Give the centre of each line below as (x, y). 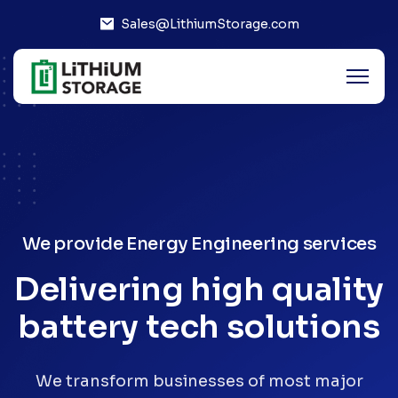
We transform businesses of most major (199, 381)
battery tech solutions (199, 326)
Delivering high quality (199, 289)
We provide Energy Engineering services (199, 244)
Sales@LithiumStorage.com (210, 24)
